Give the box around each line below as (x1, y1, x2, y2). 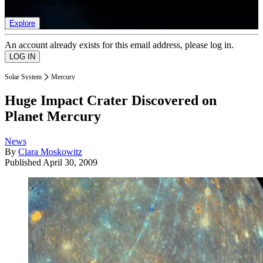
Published (5, 157, 43, 168)
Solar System (5, 72, 42, 81)
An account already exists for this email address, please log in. (5, 39, 234, 50)
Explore (9, 18, 35, 28)
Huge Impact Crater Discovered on (5, 93, 217, 109)
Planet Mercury (5, 109, 101, 124)
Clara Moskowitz (18, 147, 82, 157)
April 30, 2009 (43, 157, 97, 168)
